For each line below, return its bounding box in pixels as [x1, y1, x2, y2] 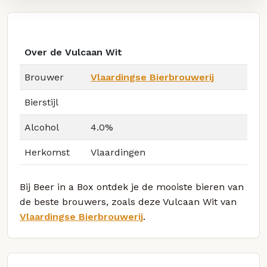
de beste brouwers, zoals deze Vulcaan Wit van [20, 196, 237, 208]
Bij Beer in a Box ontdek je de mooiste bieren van [20, 181, 244, 193]
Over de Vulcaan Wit [24, 46, 122, 58]
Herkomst [24, 147, 70, 159]
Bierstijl [24, 97, 58, 108]
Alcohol [24, 122, 59, 133]
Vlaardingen [91, 147, 145, 159]
